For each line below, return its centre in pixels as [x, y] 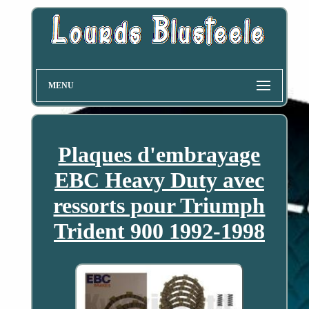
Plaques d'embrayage [159, 155]
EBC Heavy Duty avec [159, 180]
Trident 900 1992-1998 [159, 231]
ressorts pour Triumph [159, 206]
